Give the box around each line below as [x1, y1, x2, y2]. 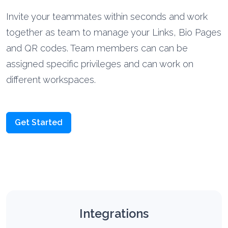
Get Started [15, 118, 63, 128]
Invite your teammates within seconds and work [6, 12, 208, 23]
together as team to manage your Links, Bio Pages [6, 27, 221, 39]
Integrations [79, 207, 149, 221]
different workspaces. [6, 75, 96, 86]
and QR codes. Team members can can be [6, 43, 188, 54]
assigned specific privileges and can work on [6, 59, 193, 70]
